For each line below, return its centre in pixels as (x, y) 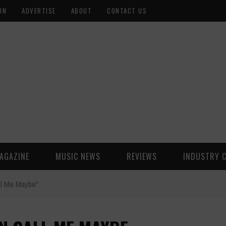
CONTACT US (127, 11)
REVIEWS (142, 156)
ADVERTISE (39, 11)
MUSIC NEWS (78, 156)
